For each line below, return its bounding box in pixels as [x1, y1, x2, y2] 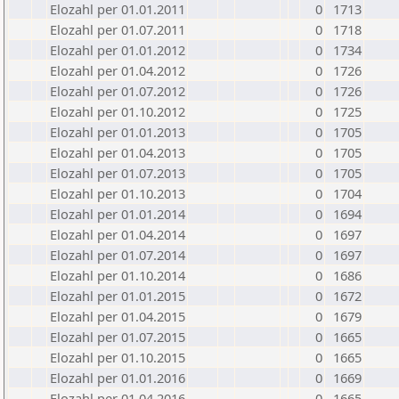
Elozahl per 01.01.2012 [50, 41, 185, 59]
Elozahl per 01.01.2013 [50, 123, 185, 141]
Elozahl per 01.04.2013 [50, 143, 185, 161]
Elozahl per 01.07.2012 [50, 82, 185, 100]
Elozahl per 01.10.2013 [50, 184, 185, 202]
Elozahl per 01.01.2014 [50, 205, 185, 223]
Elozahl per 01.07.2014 [50, 246, 185, 264]
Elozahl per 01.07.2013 [50, 164, 185, 182]
